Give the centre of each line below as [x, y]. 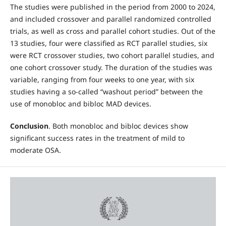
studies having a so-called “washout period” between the [106, 92]
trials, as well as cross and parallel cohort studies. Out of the [112, 31]
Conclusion [29, 126]
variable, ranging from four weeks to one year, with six [102, 79]
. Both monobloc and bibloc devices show [118, 126]
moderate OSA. [35, 150]
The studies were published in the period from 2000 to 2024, [112, 7]
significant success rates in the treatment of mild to [97, 138]
